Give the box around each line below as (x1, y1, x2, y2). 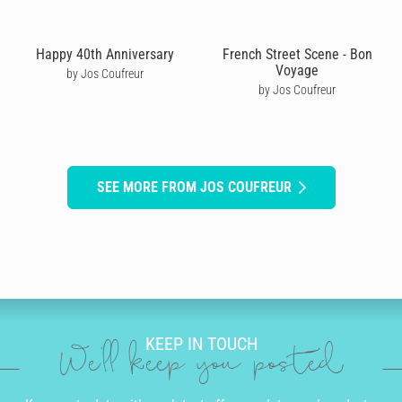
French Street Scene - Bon (222, 45, 372, 63)
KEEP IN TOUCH (144, 333, 258, 355)
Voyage (275, 61, 319, 79)
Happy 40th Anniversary (36, 45, 174, 63)
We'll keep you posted (59, 349, 343, 382)
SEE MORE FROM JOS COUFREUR (96, 178, 292, 196)
